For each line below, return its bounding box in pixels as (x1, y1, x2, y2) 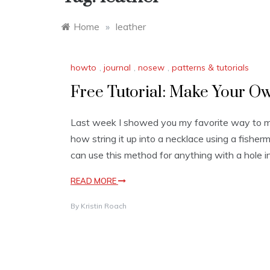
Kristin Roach (81, 201, 127, 211)
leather (116, 20, 146, 33)
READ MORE (71, 176, 118, 186)
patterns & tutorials (172, 62, 249, 74)
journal (104, 62, 131, 74)
